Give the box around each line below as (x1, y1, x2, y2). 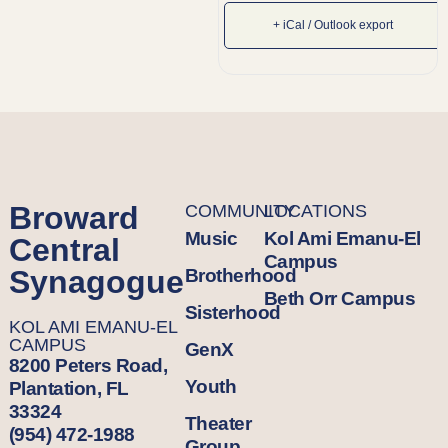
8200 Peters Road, (8, 354, 168, 376)
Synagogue (8, 263, 184, 300)
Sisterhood (184, 301, 281, 323)
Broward (8, 199, 139, 236)
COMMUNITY (184, 200, 296, 221)
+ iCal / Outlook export (273, 18, 393, 33)
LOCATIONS (263, 200, 367, 221)
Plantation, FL (8, 377, 129, 399)
